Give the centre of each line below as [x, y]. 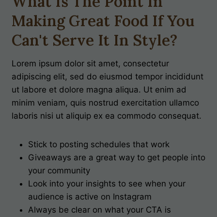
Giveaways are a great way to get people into [117, 157]
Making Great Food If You [103, 20]
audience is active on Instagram [90, 197]
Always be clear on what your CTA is [100, 210]
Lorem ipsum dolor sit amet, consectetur [90, 63]
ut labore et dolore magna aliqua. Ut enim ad [99, 90]
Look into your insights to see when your [107, 184]
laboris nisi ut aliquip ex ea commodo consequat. [107, 116]
